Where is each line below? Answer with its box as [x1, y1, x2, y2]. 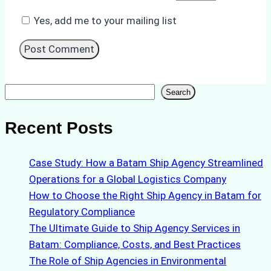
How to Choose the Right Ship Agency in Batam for [29, 189, 261, 202]
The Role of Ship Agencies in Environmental [29, 255, 226, 267]
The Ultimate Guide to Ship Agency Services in [29, 222, 240, 235]
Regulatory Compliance [29, 206, 135, 218]
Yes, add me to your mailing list [31, 15, 177, 27]
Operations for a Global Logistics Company [29, 173, 226, 186]
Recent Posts [5, 118, 113, 137]
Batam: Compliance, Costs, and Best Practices [29, 238, 241, 251]
